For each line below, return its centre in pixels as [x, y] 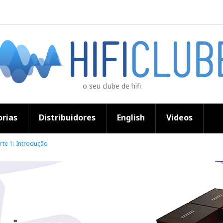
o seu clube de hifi [111, 86]
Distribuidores [67, 117]
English [131, 117]
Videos [179, 117]
